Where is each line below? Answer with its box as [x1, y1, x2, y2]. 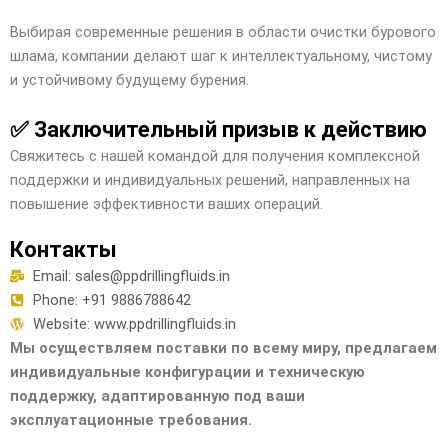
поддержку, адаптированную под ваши [10, 386, 305, 405]
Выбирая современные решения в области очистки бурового [10, 23, 436, 42]
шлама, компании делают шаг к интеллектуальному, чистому [10, 47, 432, 66]
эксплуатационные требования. [10, 410, 252, 429]
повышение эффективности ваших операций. [10, 194, 323, 213]
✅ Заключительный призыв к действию [10, 116, 427, 142]
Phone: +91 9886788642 [32, 290, 191, 309]
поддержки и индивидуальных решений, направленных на [10, 170, 410, 189]
